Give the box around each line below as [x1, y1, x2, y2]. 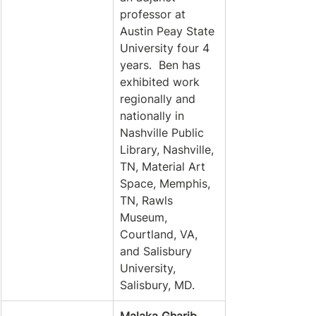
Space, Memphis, [120, 176, 214, 190]
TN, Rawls [120, 193, 176, 207]
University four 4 [120, 41, 213, 55]
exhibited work [120, 75, 203, 89]
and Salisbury [120, 244, 195, 258]
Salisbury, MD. [120, 278, 195, 292]
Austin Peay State [120, 24, 218, 38]
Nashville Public [120, 126, 207, 140]
